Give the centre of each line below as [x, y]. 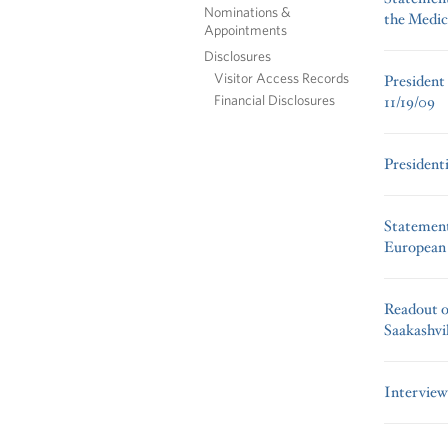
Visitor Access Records [281, 77]
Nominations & [247, 11]
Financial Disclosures [274, 99]
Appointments [245, 29]
